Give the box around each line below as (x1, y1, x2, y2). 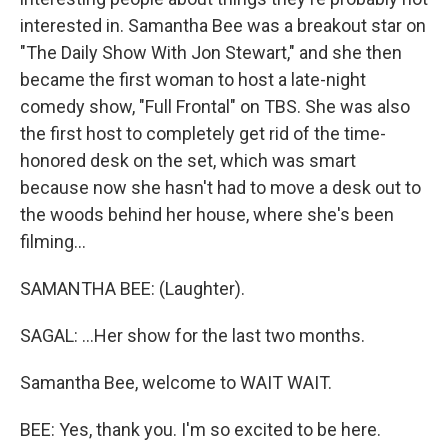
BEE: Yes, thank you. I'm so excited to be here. (20, 419, 381, 440)
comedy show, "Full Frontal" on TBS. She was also (20, 96, 410, 117)
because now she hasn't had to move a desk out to (20, 177, 421, 198)
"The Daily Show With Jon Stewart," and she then (20, 42, 402, 63)
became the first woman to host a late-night (20, 69, 366, 90)
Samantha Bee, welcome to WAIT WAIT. (20, 372, 332, 393)
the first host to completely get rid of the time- (20, 123, 386, 144)
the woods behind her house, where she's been (20, 204, 394, 225)
